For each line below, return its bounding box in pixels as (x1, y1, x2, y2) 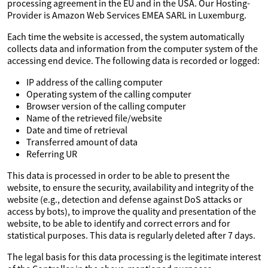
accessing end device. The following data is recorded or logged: (7, 54, 260, 66)
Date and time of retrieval (26, 124, 127, 136)
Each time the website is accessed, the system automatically (7, 31, 244, 42)
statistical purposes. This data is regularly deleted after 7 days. (7, 229, 255, 241)
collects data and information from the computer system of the (7, 42, 258, 54)
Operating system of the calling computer (26, 88, 191, 100)
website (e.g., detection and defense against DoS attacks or (7, 193, 242, 205)
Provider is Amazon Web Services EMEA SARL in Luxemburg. (7, 9, 246, 21)
